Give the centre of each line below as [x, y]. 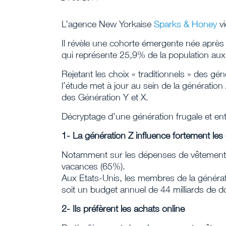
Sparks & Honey [185, 24]
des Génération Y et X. [105, 97]
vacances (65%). [93, 166]
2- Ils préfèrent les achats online [123, 209]
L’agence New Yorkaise [108, 24]
